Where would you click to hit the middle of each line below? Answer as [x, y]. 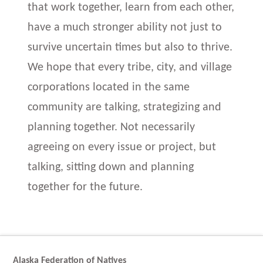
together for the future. [85, 187]
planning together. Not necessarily [112, 127]
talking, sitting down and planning [111, 167]
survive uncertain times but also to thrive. [130, 47]
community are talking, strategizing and [125, 107]
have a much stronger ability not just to [125, 27]
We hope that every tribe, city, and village [130, 67]
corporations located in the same [109, 87]
